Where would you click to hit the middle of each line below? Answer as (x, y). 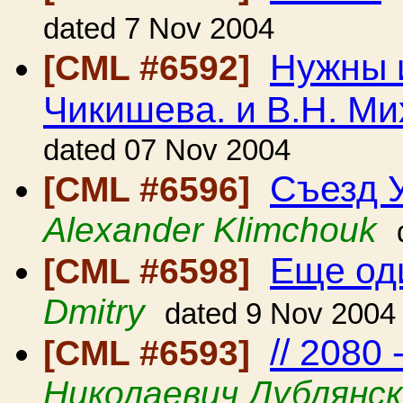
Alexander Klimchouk (210, 230)
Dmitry (94, 312)
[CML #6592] (152, 68)
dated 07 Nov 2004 (167, 150)
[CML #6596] (152, 189)
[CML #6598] (152, 271)
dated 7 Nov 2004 (159, 29)
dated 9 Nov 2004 (280, 314)
